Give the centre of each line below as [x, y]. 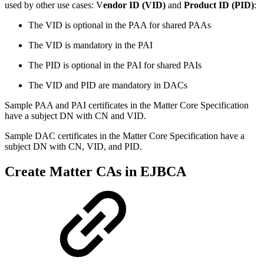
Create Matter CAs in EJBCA [95, 172]
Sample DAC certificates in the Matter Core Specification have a [125, 136]
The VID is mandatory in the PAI [90, 45]
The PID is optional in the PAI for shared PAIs [115, 65]
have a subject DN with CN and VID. [75, 116]
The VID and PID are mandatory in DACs [108, 85]
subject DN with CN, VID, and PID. [73, 147]
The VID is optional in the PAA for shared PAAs [120, 25]
